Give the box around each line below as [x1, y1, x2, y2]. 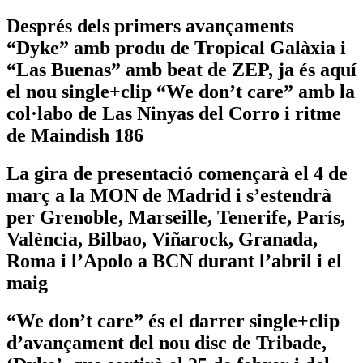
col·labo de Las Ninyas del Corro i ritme [6, 102, 341, 124]
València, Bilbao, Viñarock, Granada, [6, 228, 318, 250]
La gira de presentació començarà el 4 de [6, 162, 348, 184]
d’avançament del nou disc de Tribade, [6, 331, 327, 353]
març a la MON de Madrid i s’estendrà [6, 184, 331, 206]
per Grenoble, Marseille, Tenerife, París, [6, 206, 345, 228]
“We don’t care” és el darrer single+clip [6, 310, 340, 331]
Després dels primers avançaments [6, 15, 293, 36]
